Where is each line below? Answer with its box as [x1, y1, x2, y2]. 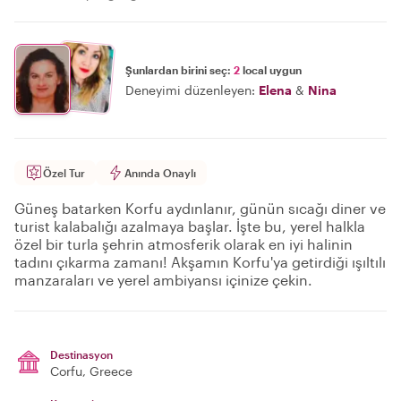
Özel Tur [43, 166, 85, 179]
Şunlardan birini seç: [125, 63, 234, 76]
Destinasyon [50, 348, 113, 361]
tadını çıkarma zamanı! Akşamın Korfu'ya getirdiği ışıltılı [14, 253, 386, 270]
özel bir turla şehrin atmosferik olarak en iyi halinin [14, 235, 353, 252]
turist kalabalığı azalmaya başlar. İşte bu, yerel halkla [14, 218, 365, 235]
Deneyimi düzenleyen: [125, 81, 255, 98]
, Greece [82, 363, 132, 379]
